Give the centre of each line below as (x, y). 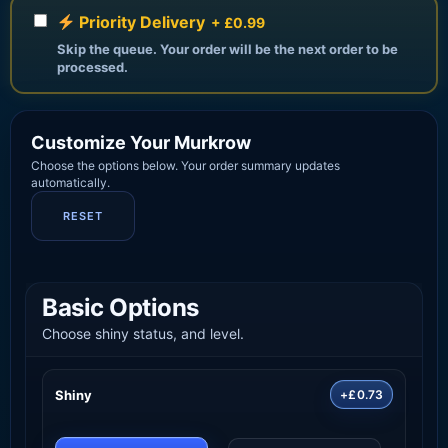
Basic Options (120, 308)
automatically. (70, 183)
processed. (92, 67)
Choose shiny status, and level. (143, 334)
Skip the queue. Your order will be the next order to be (227, 49)
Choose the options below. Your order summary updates (185, 166)
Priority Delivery (140, 22)
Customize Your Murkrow (141, 143)
